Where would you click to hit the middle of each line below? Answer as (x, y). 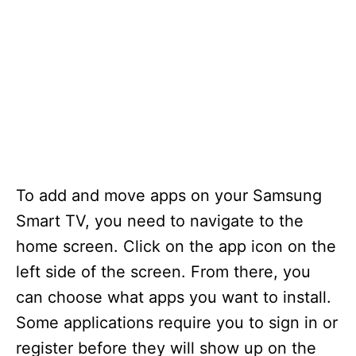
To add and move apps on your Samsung (169, 195)
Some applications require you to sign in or (177, 323)
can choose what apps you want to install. (174, 297)
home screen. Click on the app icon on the (176, 246)
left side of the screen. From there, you (163, 272)
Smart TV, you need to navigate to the (160, 221)
